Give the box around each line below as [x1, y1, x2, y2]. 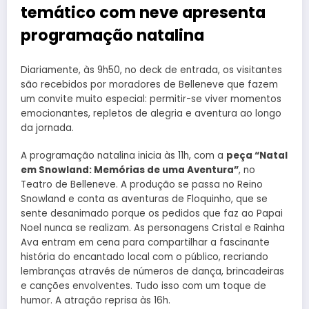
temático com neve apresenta [21, 1, 266, 24]
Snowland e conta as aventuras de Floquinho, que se [21, 192, 268, 206]
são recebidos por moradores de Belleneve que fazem [21, 77, 278, 91]
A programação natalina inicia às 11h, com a [21, 148, 226, 162]
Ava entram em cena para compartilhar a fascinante [21, 235, 270, 249]
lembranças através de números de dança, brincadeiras [21, 264, 284, 278]
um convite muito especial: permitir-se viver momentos [21, 92, 281, 106]
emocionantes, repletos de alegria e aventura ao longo [21, 106, 281, 120]
